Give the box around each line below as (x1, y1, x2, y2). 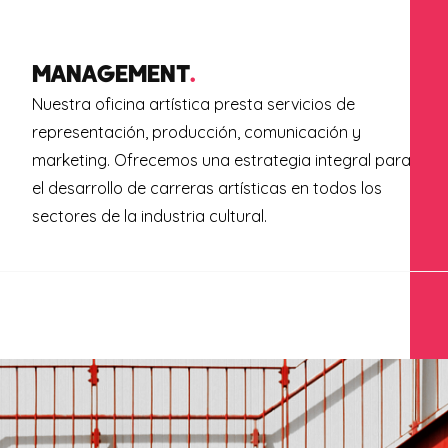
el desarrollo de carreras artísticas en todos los (31, 177, 382, 198)
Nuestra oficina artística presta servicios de (31, 93, 355, 114)
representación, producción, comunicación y (31, 121, 361, 142)
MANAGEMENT (31, 57, 190, 87)
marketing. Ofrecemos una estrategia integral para (31, 149, 411, 170)
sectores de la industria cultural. (31, 205, 279, 226)
